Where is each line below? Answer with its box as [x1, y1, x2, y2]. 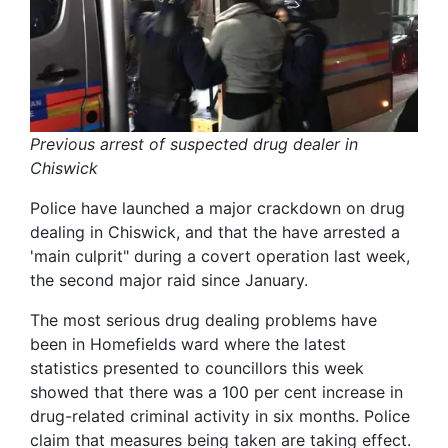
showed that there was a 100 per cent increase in [30, 381, 403, 402]
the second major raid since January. [30, 269, 308, 290]
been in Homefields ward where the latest [30, 333, 346, 354]
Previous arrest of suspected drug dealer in [30, 133, 358, 154]
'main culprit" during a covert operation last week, [30, 245, 410, 266]
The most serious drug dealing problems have [30, 309, 377, 330]
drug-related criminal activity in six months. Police [30, 405, 410, 426]
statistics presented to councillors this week [30, 357, 364, 378]
